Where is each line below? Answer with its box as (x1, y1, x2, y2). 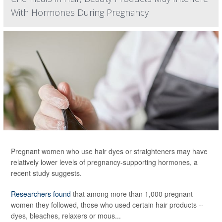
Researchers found (11, 188, 71, 199)
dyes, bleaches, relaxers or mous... (11, 210, 121, 221)
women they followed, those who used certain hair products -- (11, 199, 204, 210)
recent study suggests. (11, 167, 82, 178)
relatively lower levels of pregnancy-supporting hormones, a (11, 157, 198, 167)
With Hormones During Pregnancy (11, 6, 149, 18)
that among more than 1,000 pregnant (71, 188, 193, 199)
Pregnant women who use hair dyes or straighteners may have (11, 146, 208, 156)
